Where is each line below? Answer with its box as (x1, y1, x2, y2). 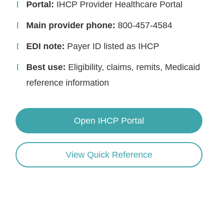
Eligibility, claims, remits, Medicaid (66, 62, 200, 73)
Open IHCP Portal (74, 116, 144, 126)
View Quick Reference (66, 150, 152, 160)
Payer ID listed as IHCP (65, 41, 160, 52)
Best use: (26, 62, 66, 73)
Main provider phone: (26, 20, 116, 31)
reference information (26, 78, 109, 88)
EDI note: (26, 41, 65, 52)
